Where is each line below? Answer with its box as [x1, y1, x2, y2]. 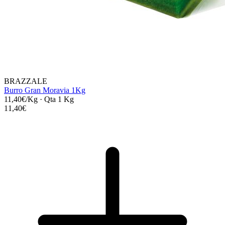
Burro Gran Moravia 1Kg [4, 85, 85, 94]
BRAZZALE [4, 76, 47, 85]
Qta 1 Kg [44, 94, 74, 103]
